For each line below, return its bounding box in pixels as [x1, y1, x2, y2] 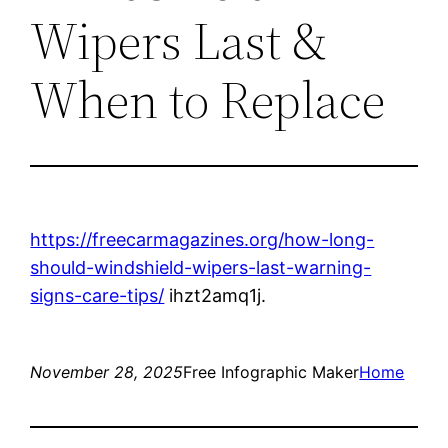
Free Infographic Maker [183, 361, 360, 382]
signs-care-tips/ [30, 284, 165, 306]
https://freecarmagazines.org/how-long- [30, 228, 375, 250]
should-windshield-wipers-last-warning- [30, 256, 372, 278]
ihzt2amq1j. [164, 284, 267, 306]
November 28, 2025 [30, 361, 184, 382]
